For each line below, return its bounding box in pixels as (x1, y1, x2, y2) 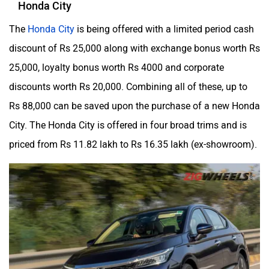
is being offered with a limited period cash (74, 17, 254, 29)
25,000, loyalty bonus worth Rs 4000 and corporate (9, 56, 224, 68)
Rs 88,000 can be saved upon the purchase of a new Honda (9, 94, 260, 106)
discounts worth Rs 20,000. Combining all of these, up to (9, 75, 247, 87)
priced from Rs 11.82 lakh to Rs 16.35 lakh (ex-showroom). (9, 133, 257, 145)
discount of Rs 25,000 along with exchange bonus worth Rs (9, 37, 260, 49)
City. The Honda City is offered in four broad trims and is (9, 113, 247, 125)
